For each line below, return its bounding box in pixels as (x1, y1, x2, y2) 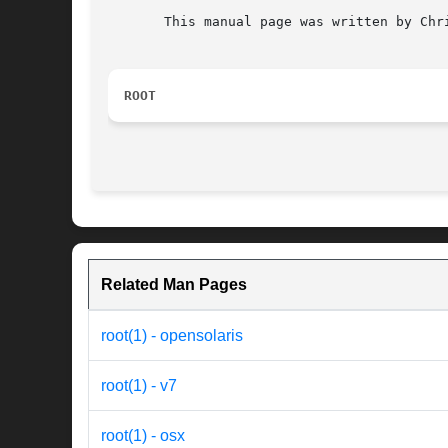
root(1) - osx (101, 427, 185, 445)
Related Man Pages (101, 276, 247, 294)
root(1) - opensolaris (101, 327, 243, 345)
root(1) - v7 (101, 377, 177, 395)
